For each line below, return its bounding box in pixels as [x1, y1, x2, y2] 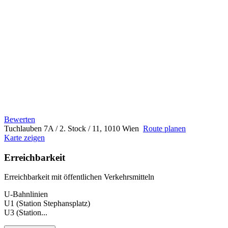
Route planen [143, 124, 186, 133]
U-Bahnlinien [4, 190, 48, 199]
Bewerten [4, 115, 35, 124]
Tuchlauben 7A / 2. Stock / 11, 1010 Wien [4, 124, 143, 133]
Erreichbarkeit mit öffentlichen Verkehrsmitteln [4, 173, 154, 182]
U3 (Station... [4, 208, 47, 217]
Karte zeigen [4, 133, 45, 142]
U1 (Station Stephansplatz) [4, 199, 90, 208]
